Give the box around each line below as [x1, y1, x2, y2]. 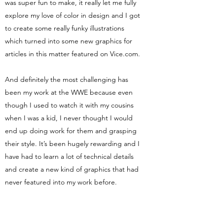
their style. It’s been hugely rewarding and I [5, 139, 140, 148]
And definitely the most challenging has [5, 75, 128, 84]
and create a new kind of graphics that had [5, 165, 139, 174]
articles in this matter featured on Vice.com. [5, 49, 142, 58]
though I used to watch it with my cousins [5, 101, 134, 110]
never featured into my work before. [5, 178, 121, 186]
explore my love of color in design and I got [5, 11, 140, 20]
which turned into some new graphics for [5, 37, 132, 45]
